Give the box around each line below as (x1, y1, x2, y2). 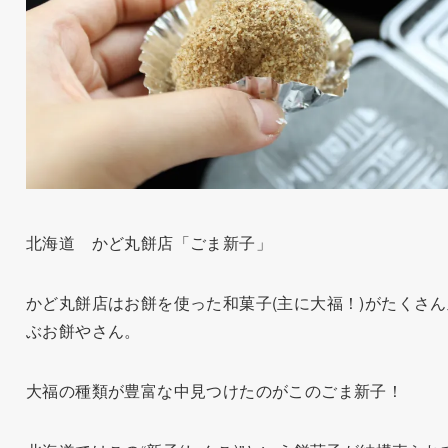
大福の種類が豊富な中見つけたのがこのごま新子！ (25, 379, 404, 403)
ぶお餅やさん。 (25, 319, 141, 343)
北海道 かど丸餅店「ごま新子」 (25, 231, 272, 255)
